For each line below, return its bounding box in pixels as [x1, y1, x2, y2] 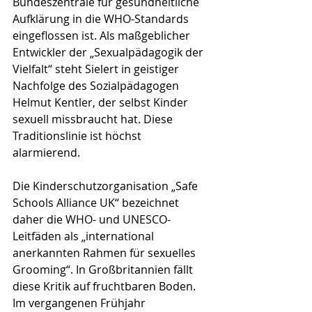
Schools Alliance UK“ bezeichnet [13, 195, 182, 210]
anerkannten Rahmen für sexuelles [13, 245, 198, 260]
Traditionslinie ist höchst [13, 128, 144, 143]
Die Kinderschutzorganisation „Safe [13, 178, 201, 194]
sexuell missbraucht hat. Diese [13, 111, 175, 127]
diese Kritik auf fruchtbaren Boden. [13, 279, 198, 294]
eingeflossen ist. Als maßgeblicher [13, 28, 193, 43]
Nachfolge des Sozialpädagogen [13, 78, 182, 93]
